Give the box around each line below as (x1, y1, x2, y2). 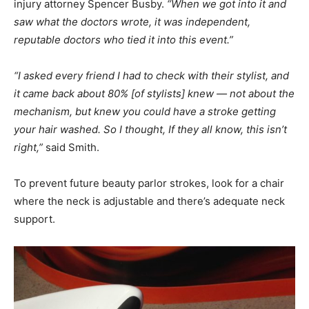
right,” (14, 141, 43, 154)
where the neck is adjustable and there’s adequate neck (14, 195, 285, 208)
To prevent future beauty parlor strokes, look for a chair (14, 177, 284, 190)
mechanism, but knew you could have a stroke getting (14, 105, 276, 119)
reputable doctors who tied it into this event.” (14, 33, 233, 47)
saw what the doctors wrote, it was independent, (14, 15, 250, 29)
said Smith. (43, 141, 99, 154)
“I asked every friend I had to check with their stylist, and (14, 69, 289, 83)
